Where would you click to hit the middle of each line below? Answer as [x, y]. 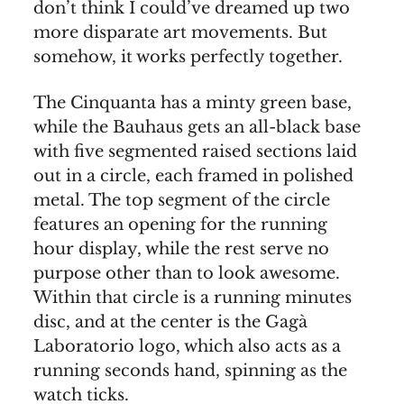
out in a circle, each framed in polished [193, 176]
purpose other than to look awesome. [187, 274]
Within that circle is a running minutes [193, 298]
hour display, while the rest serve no [181, 249]
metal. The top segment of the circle [182, 201]
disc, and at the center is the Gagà [170, 322]
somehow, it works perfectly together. [188, 57]
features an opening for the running [180, 225]
